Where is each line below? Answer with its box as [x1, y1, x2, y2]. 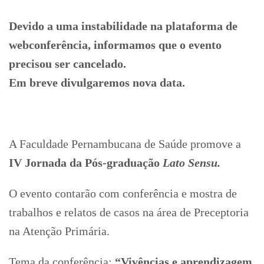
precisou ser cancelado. [9, 57, 126, 70]
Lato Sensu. [160, 156, 220, 169]
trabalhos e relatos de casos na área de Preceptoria [9, 205, 249, 219]
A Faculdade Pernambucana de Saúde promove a [9, 137, 241, 150]
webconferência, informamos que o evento [9, 38, 222, 51]
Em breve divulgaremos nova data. [9, 75, 185, 89]
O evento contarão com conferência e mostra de [9, 186, 237, 200]
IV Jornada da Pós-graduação [9, 156, 160, 169]
